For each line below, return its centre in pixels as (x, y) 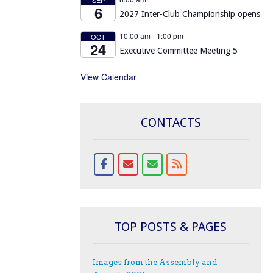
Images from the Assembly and (155, 263)
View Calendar (108, 76)
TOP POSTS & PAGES (171, 226)
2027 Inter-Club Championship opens (190, 14)
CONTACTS (171, 122)
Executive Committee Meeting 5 (179, 50)
